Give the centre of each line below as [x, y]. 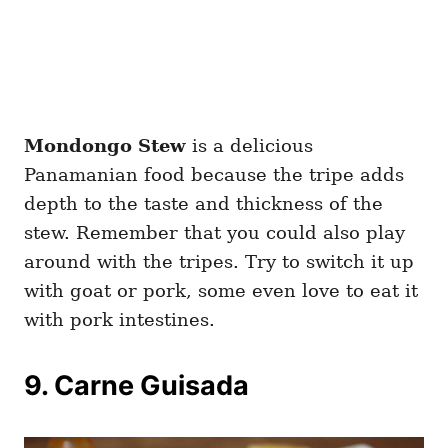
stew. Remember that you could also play [214, 232]
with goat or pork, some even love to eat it [221, 290]
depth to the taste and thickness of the [203, 203]
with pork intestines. [119, 319]
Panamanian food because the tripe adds [214, 174]
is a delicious [249, 145]
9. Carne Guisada [136, 385]
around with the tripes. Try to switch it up [219, 261]
